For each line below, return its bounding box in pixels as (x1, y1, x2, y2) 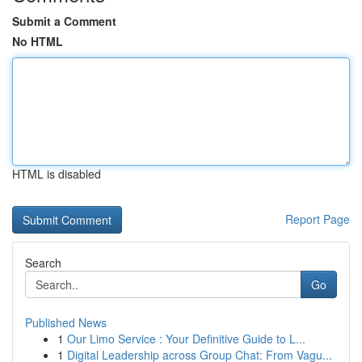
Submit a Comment (12, 13, 116, 29)
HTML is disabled (12, 166, 101, 182)
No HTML (12, 33, 63, 49)
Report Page (285, 211, 350, 227)
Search (25, 255, 61, 271)
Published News (25, 314, 107, 330)
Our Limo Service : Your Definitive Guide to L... (67, 330, 305, 347)
